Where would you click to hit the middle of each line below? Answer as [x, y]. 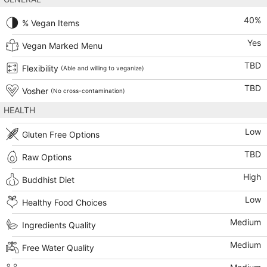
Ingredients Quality [59, 225]
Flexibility [40, 69]
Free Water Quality [58, 248]
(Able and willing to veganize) [103, 68]
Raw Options [47, 157]
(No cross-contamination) [88, 91]
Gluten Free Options [61, 135]
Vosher [35, 91]
